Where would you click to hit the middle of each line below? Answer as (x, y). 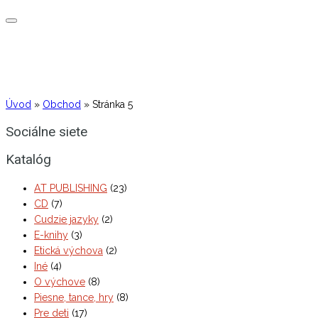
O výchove (60, 281)
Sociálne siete (46, 131)
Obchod (62, 104)
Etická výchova (68, 250)
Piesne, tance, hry (74, 297)
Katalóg (28, 159)
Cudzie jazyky (66, 219)
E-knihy (51, 235)
